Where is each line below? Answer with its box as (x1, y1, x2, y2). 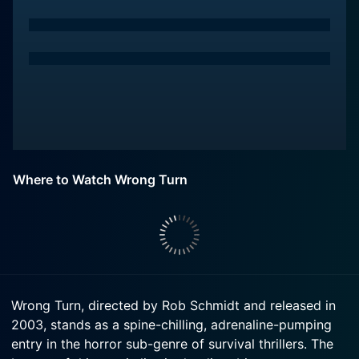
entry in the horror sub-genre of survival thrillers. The (11, 336, 333, 352)
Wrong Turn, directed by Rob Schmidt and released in (11, 297, 336, 313)
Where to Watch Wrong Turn (13, 171, 188, 188)
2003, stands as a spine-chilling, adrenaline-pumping (11, 317, 332, 333)
